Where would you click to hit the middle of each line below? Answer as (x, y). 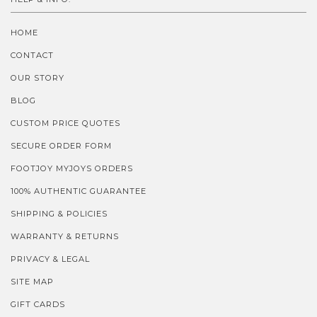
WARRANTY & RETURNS (65, 236)
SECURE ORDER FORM (61, 145)
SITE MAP (32, 281)
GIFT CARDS (38, 304)
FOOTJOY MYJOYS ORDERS (72, 168)
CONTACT (32, 55)
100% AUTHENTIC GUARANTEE (79, 191)
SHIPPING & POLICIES (59, 213)
